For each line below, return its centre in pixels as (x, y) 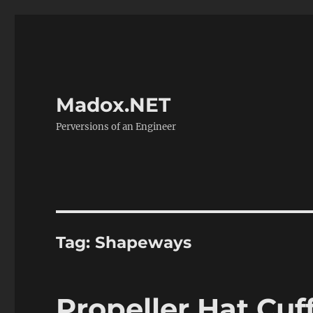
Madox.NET (114, 105)
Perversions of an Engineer (116, 127)
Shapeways (144, 242)
